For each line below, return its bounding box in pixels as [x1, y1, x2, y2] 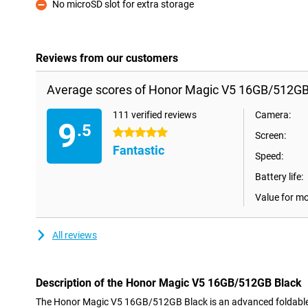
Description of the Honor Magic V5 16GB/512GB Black [36, 276, 302, 289]
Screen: [255, 130, 286, 141]
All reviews [52, 230, 97, 241]
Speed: [255, 151, 283, 162]
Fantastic [113, 143, 164, 157]
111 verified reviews [113, 109, 197, 120]
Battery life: [255, 171, 303, 182]
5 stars [113, 127, 142, 138]
